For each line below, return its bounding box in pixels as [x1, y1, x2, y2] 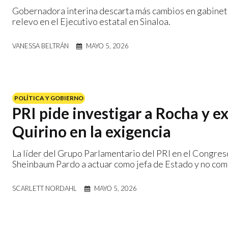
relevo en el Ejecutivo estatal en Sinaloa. [12, 15, 170, 27]
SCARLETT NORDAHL [12, 184, 77, 192]
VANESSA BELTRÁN [12, 41, 69, 50]
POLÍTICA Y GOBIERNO [14, 94, 83, 102]
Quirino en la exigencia [12, 122, 171, 140]
